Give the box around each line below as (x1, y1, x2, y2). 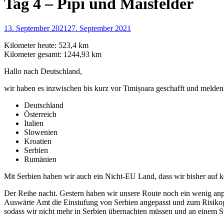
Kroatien (24, 136, 51, 145)
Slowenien (24, 127, 57, 136)
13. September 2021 (4, 23, 67, 32)
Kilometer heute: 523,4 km (4, 40, 88, 49)
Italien (24, 118, 43, 127)
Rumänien (24, 154, 56, 163)
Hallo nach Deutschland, (4, 66, 82, 75)
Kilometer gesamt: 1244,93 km (4, 49, 101, 58)
